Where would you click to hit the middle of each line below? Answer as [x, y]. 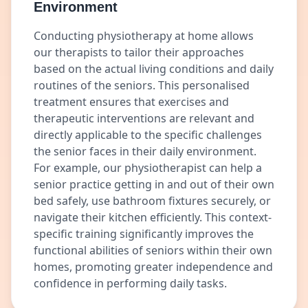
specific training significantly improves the [144, 234]
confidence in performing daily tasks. [130, 283]
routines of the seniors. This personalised [142, 85]
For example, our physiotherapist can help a [148, 168]
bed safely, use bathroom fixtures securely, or [152, 201]
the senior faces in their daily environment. [145, 151]
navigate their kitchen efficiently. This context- [153, 217]
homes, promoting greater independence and [153, 267]
